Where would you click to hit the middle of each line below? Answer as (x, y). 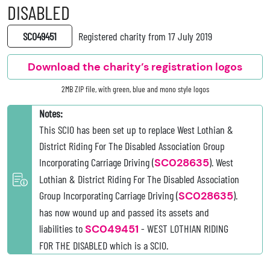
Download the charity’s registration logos (135, 67)
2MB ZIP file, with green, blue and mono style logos (135, 89)
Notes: (51, 114)
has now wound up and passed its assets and (124, 212)
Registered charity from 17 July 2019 (145, 36)
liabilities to (62, 229)
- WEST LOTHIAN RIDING (184, 229)
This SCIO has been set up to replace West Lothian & (136, 130)
